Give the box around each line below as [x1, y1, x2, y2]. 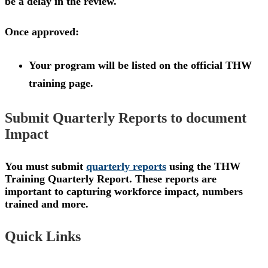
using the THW [166, 160, 240, 173]
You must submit [5, 160, 86, 173]
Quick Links [5, 229, 81, 245]
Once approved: [5, 26, 79, 38]
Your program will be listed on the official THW [29, 59, 252, 72]
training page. [29, 77, 93, 90]
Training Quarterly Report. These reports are [5, 173, 217, 185]
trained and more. [5, 198, 92, 211]
